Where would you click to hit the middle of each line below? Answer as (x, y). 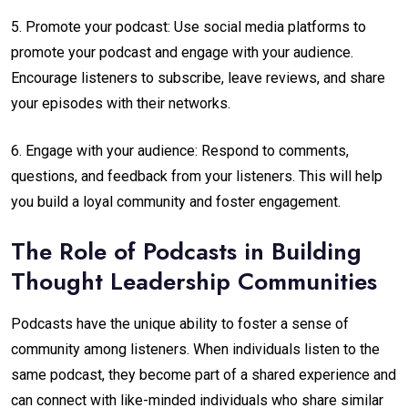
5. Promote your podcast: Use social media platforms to (189, 27)
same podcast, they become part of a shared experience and (204, 375)
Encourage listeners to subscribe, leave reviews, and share (198, 78)
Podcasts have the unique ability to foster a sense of (180, 324)
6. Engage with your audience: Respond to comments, (180, 151)
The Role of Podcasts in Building (186, 252)
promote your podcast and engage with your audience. (182, 53)
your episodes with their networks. (121, 104)
